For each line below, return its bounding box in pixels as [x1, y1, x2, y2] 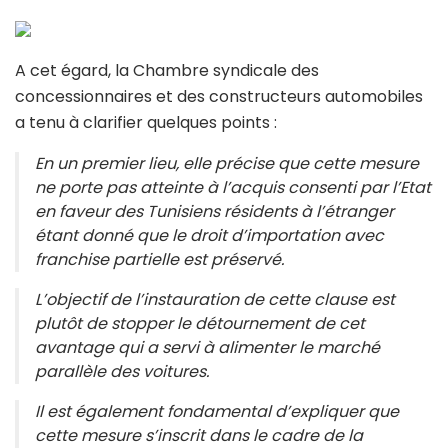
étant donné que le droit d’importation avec [35, 223, 384, 247]
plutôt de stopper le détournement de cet [35, 311, 365, 335]
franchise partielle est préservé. [35, 247, 284, 271]
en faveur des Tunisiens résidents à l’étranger [35, 199, 394, 223]
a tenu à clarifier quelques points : [15, 110, 277, 134]
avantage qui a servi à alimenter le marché [35, 335, 380, 359]
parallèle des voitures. [35, 359, 209, 383]
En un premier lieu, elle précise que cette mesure [35, 151, 419, 175]
